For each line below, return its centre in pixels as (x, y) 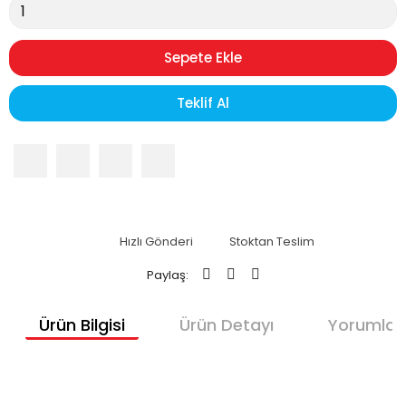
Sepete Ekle (203, 58)
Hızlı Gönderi (156, 241)
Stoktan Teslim (271, 241)
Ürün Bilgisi (82, 325)
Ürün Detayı (226, 325)
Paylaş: (167, 275)
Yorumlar (365, 325)
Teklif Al (203, 103)
